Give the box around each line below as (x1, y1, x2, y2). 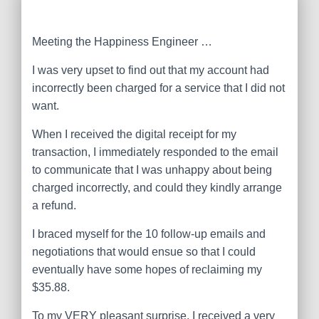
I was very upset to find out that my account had (32, 64, 269, 76)
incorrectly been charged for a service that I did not (32, 82, 285, 94)
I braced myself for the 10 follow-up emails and (32, 228, 266, 240)
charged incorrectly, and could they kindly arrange (32, 182, 282, 194)
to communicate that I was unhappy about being (32, 164, 272, 176)
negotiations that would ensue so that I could (32, 246, 256, 258)
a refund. (32, 199, 76, 211)
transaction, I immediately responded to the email (32, 146, 278, 158)
